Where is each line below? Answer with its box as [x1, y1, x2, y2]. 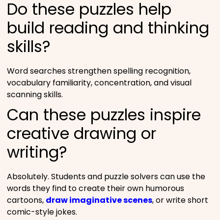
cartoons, [7, 194, 46, 206]
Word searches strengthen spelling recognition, [7, 65, 191, 77]
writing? [7, 140, 67, 163]
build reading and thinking [7, 17, 209, 39]
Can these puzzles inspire [7, 103, 201, 126]
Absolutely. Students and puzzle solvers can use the [7, 171, 205, 183]
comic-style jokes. [7, 206, 77, 218]
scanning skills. [7, 89, 63, 101]
